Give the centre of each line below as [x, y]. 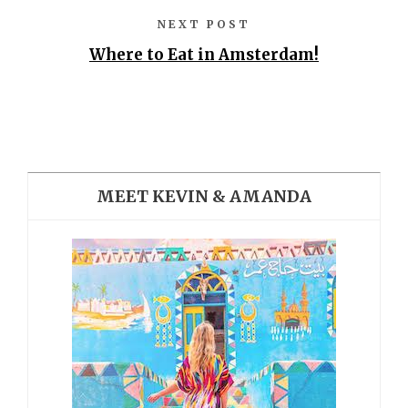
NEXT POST [204, 25]
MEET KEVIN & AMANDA [204, 197]
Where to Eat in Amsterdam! [204, 55]
